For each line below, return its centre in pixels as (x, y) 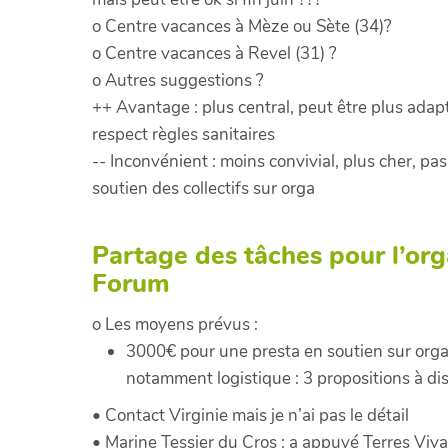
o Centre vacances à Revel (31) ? (214, 54)
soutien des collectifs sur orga (203, 189)
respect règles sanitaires (183, 135)
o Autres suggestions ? (177, 81)
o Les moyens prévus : (174, 324)
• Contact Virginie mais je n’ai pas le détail (250, 415)
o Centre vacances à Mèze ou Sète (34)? (241, 27)
